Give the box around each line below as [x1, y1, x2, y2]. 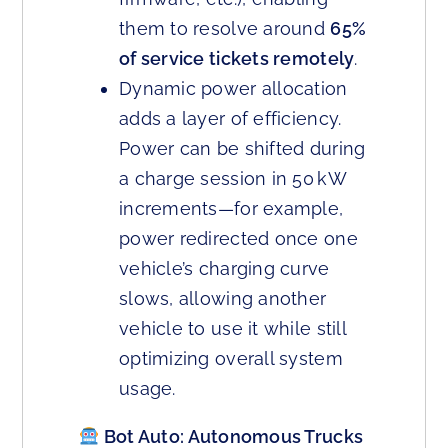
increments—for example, [119, 198, 344, 220]
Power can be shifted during [119, 138, 366, 160]
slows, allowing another [119, 288, 327, 310]
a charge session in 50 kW [119, 168, 346, 190]
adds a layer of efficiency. [119, 108, 342, 130]
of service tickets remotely [119, 48, 355, 70]
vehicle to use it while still [119, 318, 346, 340]
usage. [119, 378, 176, 400]
